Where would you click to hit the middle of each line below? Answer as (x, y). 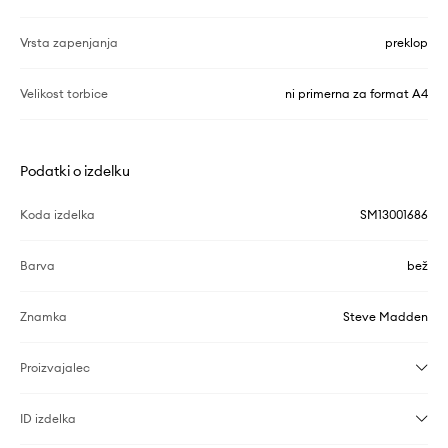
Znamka (43, 316)
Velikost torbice (64, 93)
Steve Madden (385, 316)
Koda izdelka (57, 214)
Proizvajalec (55, 367)
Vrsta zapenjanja (69, 42)
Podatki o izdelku (75, 171)
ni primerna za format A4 (356, 93)
